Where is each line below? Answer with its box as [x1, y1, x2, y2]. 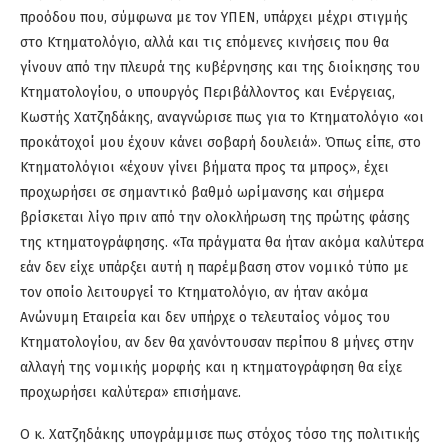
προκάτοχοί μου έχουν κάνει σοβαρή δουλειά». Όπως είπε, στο [20, 134, 421, 152]
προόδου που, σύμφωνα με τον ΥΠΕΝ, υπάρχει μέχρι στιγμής [20, 9, 408, 27]
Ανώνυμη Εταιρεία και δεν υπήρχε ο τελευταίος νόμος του [20, 309, 390, 327]
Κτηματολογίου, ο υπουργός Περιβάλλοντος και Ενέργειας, [20, 84, 395, 102]
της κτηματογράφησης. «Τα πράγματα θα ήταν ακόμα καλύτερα [20, 234, 424, 252]
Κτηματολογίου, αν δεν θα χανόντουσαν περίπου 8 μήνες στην [20, 334, 414, 352]
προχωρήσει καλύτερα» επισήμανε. [20, 384, 241, 402]
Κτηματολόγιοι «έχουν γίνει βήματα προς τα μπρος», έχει [20, 159, 389, 177]
